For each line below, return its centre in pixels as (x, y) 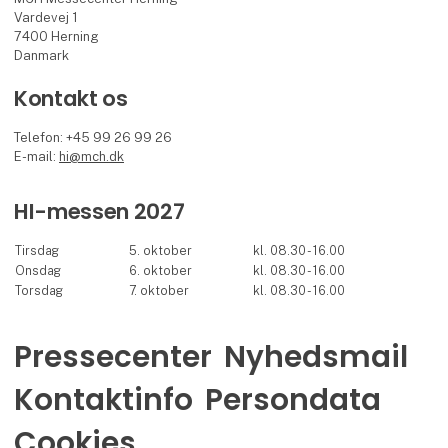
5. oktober (161, 250)
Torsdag (44, 290)
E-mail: (37, 156)
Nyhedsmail (315, 356)
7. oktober (159, 290)
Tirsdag (43, 250)
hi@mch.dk (92, 156)
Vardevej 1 (46, 18)
